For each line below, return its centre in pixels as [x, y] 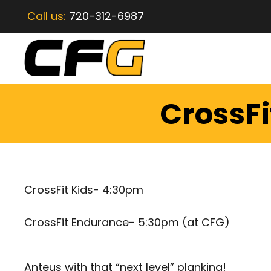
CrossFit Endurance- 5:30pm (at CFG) [127, 223]
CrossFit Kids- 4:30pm [84, 190]
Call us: [48, 16]
